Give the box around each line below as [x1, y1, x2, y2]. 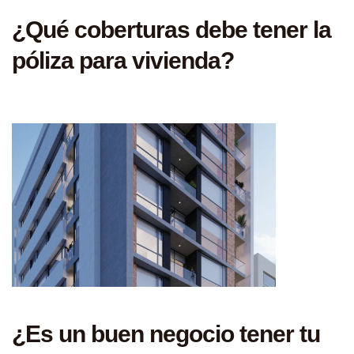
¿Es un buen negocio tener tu [12, 321, 320, 348]
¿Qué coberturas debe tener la [12, 16, 331, 43]
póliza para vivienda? [12, 47, 234, 73]
